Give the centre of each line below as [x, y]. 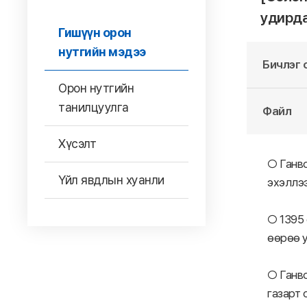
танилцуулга [94, 107]
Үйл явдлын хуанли [111, 180]
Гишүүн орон [95, 33]
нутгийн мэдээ [102, 52]
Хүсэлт [77, 144]
